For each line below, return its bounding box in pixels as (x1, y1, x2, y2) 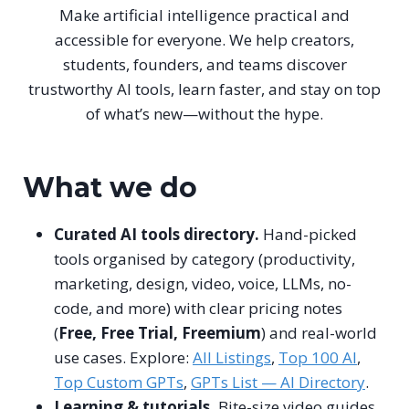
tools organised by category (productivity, (54, 247, 355, 269)
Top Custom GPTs (54, 371, 184, 393)
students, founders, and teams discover (62, 53, 347, 75)
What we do (23, 170, 197, 204)
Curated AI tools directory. (54, 223, 259, 245)
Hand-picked (259, 223, 357, 245)
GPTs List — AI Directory (191, 371, 365, 393)
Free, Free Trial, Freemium (58, 321, 261, 343)
